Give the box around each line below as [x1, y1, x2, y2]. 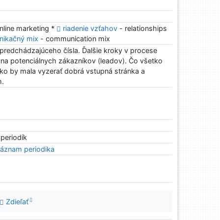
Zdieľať [4, 197, 29, 206]
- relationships [117, 24, 167, 33]
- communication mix [38, 34, 110, 43]
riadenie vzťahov [63, 24, 118, 33]
